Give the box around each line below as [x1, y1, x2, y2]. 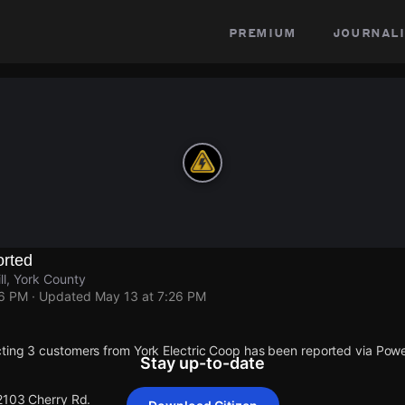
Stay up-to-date [140, 353, 265, 372]
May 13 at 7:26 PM [95, 288, 206, 304]
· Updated [32, 288, 91, 304]
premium [228, 23, 297, 41]
